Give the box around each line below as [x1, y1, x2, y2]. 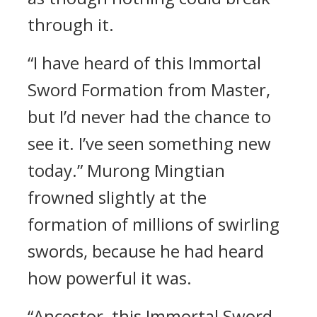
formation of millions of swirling [28, 212, 279, 236]
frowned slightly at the [28, 185, 207, 209]
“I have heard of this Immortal [28, 51, 261, 74]
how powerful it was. [28, 266, 192, 289]
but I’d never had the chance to [28, 105, 271, 128]
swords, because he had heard [28, 239, 264, 263]
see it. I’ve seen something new [28, 132, 271, 155]
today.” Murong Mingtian [28, 158, 225, 182]
